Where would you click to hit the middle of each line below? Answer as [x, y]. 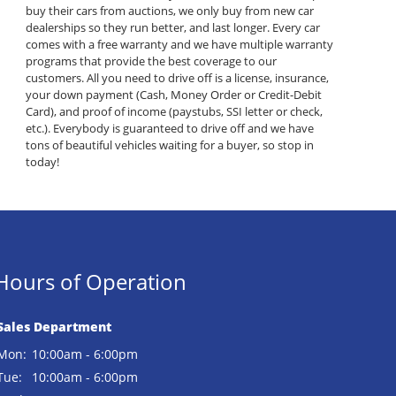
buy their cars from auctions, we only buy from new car [169, 11]
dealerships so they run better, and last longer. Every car [172, 28]
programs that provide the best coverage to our [151, 61]
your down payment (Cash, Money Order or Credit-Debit [173, 95]
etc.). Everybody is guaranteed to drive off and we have [169, 129]
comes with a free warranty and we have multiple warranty [179, 45]
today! [42, 162]
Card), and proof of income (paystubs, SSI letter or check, [174, 112]
